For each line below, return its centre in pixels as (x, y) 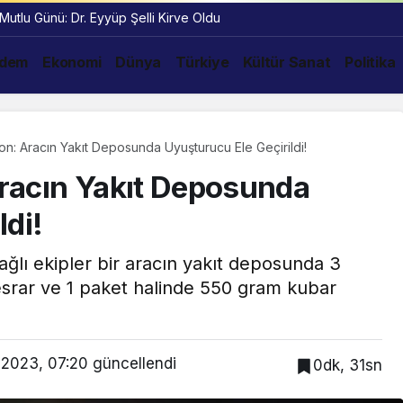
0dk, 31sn (348, 365)
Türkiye (202, 62)
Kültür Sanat (287, 62)
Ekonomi (72, 62)
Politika (370, 62)
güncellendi (132, 363)
